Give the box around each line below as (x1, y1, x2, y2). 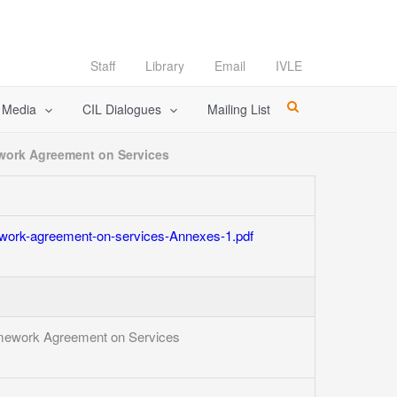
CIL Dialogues (82, 100, 161, 118)
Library (145, 57, 184, 74)
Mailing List (207, 100, 271, 118)
